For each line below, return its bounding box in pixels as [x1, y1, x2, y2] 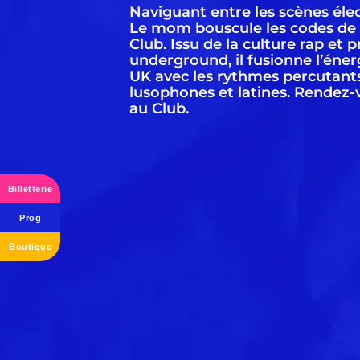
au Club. [129, 100, 190, 118]
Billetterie [7, 183, 53, 194]
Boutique [9, 241, 51, 252]
